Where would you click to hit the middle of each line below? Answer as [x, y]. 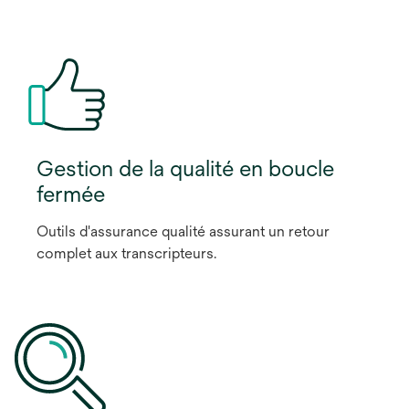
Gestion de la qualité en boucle [185, 168]
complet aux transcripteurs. [126, 253]
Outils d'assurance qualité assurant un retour [183, 231]
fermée [71, 193]
